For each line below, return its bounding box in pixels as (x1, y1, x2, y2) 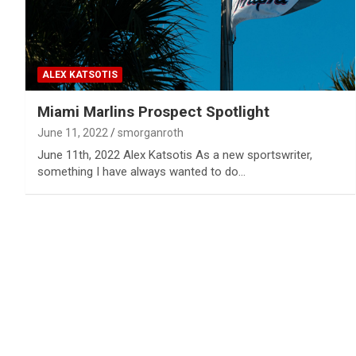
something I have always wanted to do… (37, 164, 246, 179)
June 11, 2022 (37, 126, 108, 139)
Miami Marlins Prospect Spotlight (37, 102, 269, 121)
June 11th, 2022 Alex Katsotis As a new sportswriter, (37, 147, 312, 162)
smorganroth (118, 126, 184, 139)
